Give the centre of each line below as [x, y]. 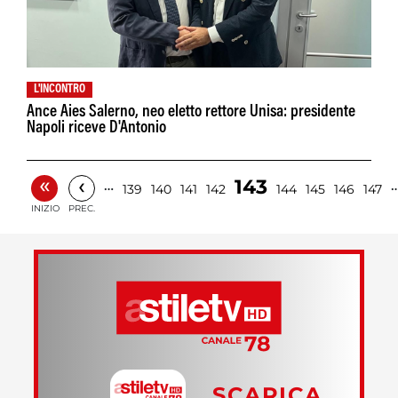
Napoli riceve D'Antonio [96, 129]
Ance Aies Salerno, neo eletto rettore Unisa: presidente [191, 113]
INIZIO [45, 209]
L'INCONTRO [60, 90]
